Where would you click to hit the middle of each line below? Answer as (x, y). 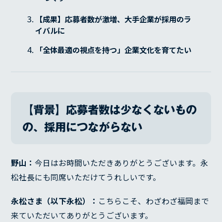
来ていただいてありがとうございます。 (82, 215)
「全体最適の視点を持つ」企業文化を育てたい (113, 49)
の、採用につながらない (82, 127)
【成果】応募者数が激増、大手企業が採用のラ (113, 19)
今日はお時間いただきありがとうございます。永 (122, 163)
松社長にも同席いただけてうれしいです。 (86, 177)
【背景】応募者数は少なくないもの (109, 110)
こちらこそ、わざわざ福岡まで (154, 201)
